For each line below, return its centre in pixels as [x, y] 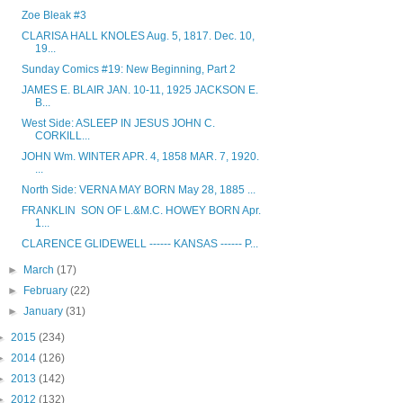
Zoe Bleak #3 [54, 16]
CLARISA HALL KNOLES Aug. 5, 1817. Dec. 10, [138, 36]
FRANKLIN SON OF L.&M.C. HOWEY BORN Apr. [141, 211]
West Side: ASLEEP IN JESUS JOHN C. [118, 124]
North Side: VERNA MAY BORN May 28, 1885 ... [138, 190]
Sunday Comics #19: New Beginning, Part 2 [128, 70]
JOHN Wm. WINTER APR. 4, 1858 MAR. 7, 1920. [140, 157]
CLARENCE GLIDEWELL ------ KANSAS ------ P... [139, 244]
